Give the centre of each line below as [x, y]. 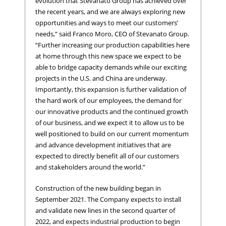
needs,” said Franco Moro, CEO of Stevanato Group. [112, 34]
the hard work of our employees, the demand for [108, 101]
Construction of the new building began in [98, 188]
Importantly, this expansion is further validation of [111, 90]
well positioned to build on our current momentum [112, 134]
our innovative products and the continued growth [112, 112]
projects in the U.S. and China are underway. [101, 78]
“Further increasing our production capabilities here [112, 45]
